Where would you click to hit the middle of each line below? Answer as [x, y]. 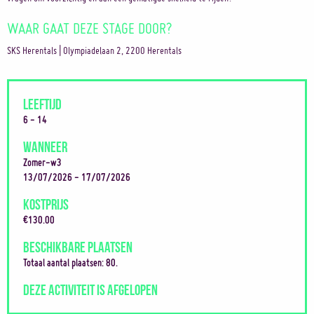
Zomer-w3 [42, 163]
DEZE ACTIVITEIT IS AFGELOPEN [90, 288]
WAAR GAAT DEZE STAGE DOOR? [90, 28]
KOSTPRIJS [46, 203]
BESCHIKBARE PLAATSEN [78, 246]
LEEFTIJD [42, 103]
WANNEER [45, 145]
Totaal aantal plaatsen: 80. [70, 263]
